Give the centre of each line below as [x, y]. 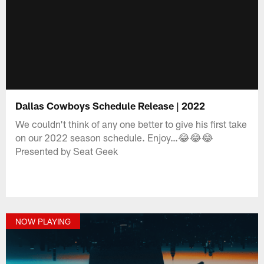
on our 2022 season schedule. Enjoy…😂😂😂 [115, 137]
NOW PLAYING [43, 222]
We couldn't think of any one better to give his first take [131, 123]
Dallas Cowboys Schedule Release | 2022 [110, 105]
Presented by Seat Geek [67, 151]
